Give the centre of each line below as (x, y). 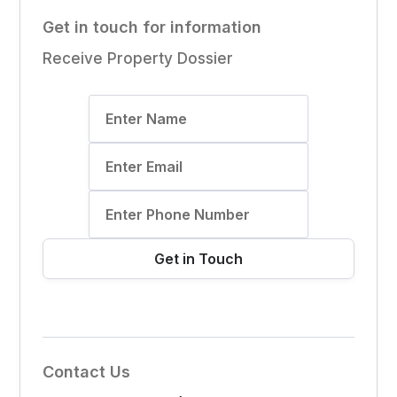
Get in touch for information (152, 27)
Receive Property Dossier (138, 59)
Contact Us (87, 372)
